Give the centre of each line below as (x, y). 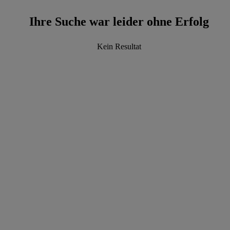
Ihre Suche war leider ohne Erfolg (119, 22)
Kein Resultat (119, 46)
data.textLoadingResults (178, 130)
